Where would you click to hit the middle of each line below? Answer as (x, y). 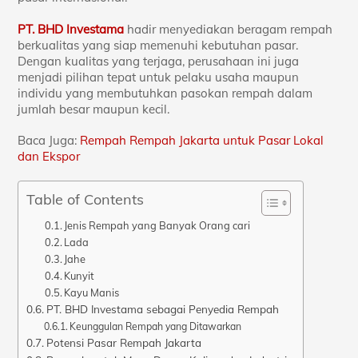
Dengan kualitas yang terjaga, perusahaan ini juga (159, 61)
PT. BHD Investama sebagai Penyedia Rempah (163, 308)
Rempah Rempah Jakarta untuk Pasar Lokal (202, 141)
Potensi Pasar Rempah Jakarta (124, 342)
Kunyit (79, 275)
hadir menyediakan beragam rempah (229, 29)
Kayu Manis (92, 292)
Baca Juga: (49, 141)
